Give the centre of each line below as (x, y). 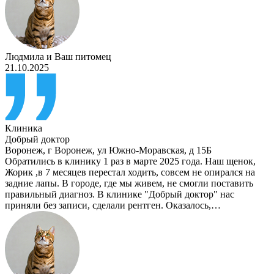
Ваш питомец (83, 57)
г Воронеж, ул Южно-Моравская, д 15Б (130, 150)
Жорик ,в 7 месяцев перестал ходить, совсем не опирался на (130, 172)
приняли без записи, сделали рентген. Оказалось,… (113, 206)
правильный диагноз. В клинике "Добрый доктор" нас (120, 194)
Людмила (24, 57)
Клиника (24, 128)
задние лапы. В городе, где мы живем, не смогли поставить (129, 183)
